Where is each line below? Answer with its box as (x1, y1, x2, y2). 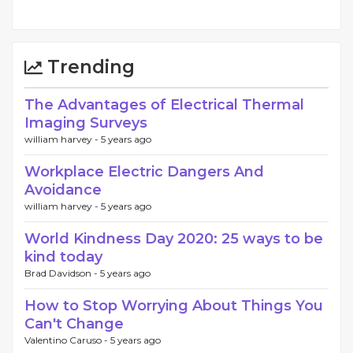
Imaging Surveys (24, 114, 147, 132)
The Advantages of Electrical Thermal (24, 96, 304, 113)
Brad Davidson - (24, 267, 100, 279)
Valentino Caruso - (24, 334, 110, 346)
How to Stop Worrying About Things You (24, 297, 323, 314)
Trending (43, 56, 135, 78)
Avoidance (24, 181, 102, 199)
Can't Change (24, 315, 124, 333)
